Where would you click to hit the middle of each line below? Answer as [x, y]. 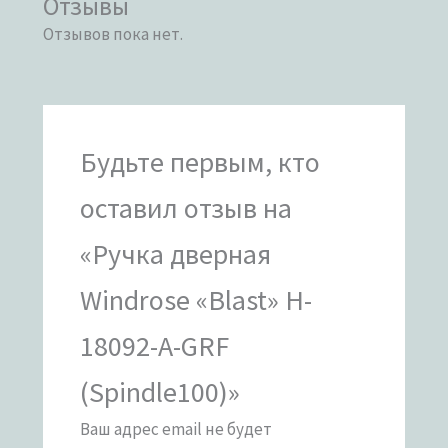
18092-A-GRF [154, 346]
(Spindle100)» [159, 392]
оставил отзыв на [185, 208]
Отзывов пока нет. [113, 33]
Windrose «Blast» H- [195, 300]
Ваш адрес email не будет [175, 429]
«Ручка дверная [175, 254]
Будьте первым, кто [199, 162]
